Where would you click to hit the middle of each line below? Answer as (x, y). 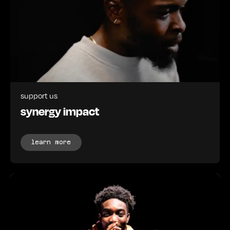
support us (39, 96)
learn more (51, 142)
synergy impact (60, 111)
